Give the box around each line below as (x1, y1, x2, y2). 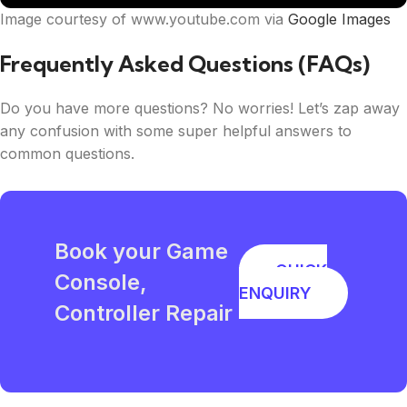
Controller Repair (55, 300, 233, 327)
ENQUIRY (238, 283, 312, 303)
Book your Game (55, 238, 228, 265)
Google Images (288, 10, 391, 29)
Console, (55, 269, 147, 296)
